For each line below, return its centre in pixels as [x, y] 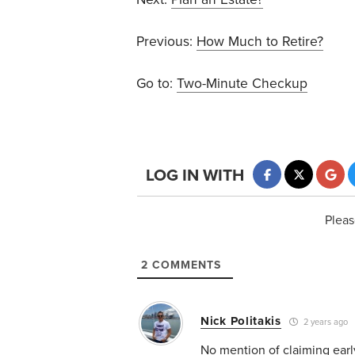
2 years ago [324, 322]
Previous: [166, 42]
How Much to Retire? [260, 42]
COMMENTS [185, 265]
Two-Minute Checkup [242, 84]
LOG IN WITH [195, 175]
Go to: [157, 84]
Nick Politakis [241, 321]
